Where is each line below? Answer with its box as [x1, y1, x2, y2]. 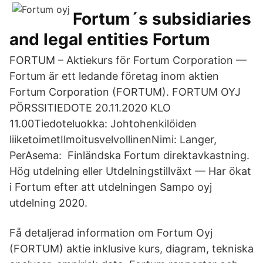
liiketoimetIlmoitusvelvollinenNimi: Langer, [9, 133, 217, 146]
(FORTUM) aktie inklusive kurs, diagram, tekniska [9, 242, 254, 255]
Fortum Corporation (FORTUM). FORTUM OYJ [9, 86, 241, 98]
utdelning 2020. [9, 197, 87, 209]
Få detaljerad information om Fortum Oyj [9, 227, 213, 239]
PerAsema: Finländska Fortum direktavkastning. [9, 149, 249, 161]
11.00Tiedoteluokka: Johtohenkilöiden [9, 117, 197, 130]
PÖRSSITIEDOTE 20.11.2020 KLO [9, 102, 171, 114]
